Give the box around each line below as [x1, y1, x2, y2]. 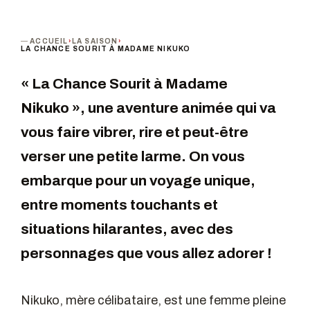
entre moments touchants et [21, 197, 218, 213]
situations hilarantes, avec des [21, 221, 233, 237]
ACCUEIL [30, 37, 69, 46]
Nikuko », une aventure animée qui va [21, 100, 276, 116]
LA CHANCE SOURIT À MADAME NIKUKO [21, 45, 191, 53]
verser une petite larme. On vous [21, 149, 245, 165]
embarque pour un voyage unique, [21, 173, 255, 189]
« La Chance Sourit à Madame [21, 76, 228, 92]
